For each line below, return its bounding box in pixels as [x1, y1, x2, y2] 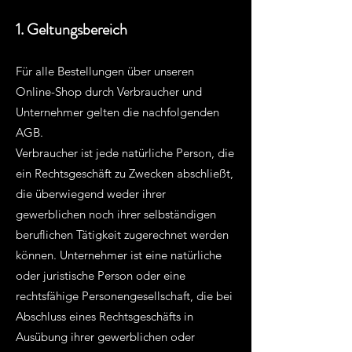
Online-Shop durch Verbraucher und [16, 84, 202, 99]
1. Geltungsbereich [16, 18, 127, 41]
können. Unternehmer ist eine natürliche [16, 247, 222, 262]
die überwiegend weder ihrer [16, 186, 166, 201]
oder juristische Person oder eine [16, 268, 185, 283]
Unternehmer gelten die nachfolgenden [16, 104, 219, 119]
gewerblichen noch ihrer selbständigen [16, 207, 216, 222]
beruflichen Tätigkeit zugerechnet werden [16, 227, 229, 242]
